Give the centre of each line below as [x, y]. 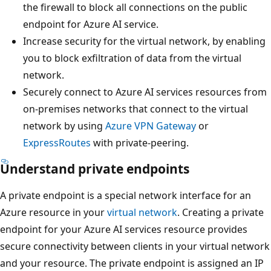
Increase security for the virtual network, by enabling [144, 41]
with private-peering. [140, 143]
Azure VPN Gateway [151, 126]
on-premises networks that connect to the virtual [135, 109]
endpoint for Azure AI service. [91, 24]
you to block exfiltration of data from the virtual [132, 58]
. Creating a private [220, 213]
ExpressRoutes [57, 143]
